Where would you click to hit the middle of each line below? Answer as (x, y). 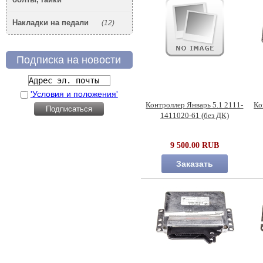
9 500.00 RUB (195, 146)
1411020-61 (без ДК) (195, 116)
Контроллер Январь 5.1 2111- (195, 105)
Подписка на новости (69, 60)
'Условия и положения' (74, 94)
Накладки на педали (50, 23)
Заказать (195, 164)
